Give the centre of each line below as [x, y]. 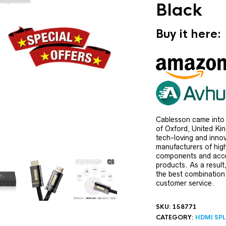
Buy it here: [188, 34]
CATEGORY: [175, 217]
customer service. [185, 183]
